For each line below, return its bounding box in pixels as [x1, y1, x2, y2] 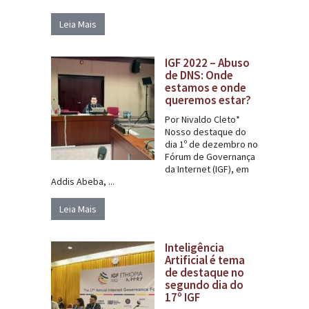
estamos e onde [165, 79, 246, 95]
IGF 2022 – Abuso [165, 54, 250, 70]
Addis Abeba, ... [51, 175, 114, 188]
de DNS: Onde [165, 67, 233, 83]
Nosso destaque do [165, 125, 246, 138]
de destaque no [165, 264, 244, 280]
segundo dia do [165, 277, 243, 292]
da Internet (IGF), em [165, 162, 249, 175]
